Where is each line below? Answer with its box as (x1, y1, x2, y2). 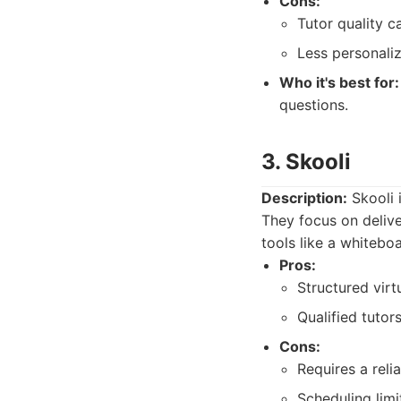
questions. (279, 96, 348, 114)
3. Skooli (261, 149, 351, 175)
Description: (261, 189, 347, 207)
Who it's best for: (279, 73, 399, 91)
